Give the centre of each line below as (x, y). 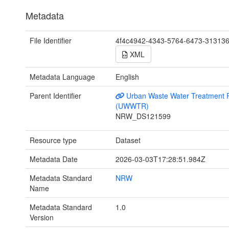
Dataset (128, 140)
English (127, 76)
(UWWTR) (132, 106)
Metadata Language (62, 76)
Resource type (53, 140)
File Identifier (51, 40)
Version (42, 217)
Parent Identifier (55, 95)
